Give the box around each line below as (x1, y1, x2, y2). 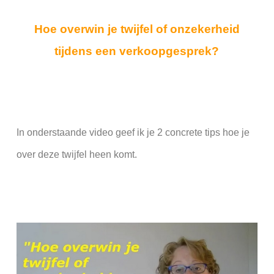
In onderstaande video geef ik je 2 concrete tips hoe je (16, 127, 250, 138)
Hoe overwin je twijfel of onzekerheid (34, 23, 240, 36)
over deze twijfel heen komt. (16, 149, 137, 160)
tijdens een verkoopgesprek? (54, 45, 220, 58)
